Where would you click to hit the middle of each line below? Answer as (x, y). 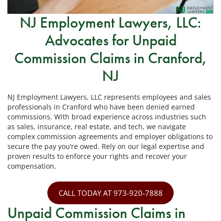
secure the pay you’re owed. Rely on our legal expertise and (106, 147)
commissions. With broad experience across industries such (107, 117)
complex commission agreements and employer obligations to (110, 137)
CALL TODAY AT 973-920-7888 (110, 193)
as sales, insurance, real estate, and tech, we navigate (97, 127)
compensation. (32, 166)
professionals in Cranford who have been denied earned (101, 107)
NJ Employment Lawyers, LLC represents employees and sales (109, 97)
